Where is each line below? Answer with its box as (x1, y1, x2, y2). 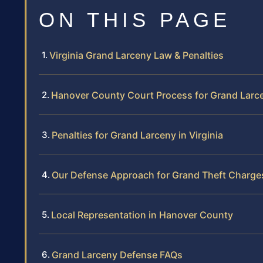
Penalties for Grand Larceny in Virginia (52, 129, 223, 141)
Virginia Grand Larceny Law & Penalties (49, 49, 224, 61)
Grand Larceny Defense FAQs (52, 248, 183, 261)
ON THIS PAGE (39, 8, 231, 31)
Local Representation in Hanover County (51, 208, 233, 221)
